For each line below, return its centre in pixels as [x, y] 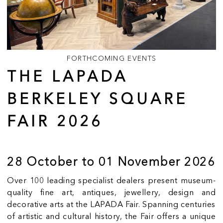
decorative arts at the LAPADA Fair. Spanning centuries [111, 205]
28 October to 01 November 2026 [111, 162]
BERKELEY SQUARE [98, 100]
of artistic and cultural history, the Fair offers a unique [111, 217]
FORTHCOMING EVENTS [111, 58]
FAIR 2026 [55, 123]
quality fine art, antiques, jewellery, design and [111, 193]
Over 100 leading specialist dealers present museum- [111, 181]
